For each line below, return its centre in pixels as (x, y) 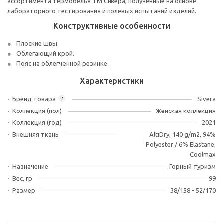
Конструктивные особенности (111, 26)
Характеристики (111, 81)
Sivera (206, 99)
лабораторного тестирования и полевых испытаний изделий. (102, 11)
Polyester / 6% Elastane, (181, 144)
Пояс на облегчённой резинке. (62, 63)
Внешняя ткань (36, 134)
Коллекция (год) (37, 122)
